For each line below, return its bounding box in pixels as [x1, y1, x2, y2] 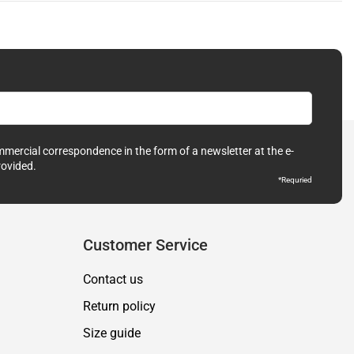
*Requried [278, 175, 312, 184]
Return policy [82, 298, 156, 314]
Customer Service [82, 235, 208, 254]
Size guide [82, 325, 141, 341]
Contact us [82, 271, 143, 287]
